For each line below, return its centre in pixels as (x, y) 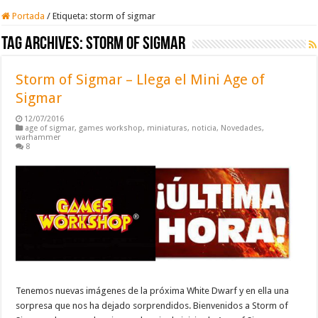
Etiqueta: (71, 16)
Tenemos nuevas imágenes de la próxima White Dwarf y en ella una (153, 291)
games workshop (111, 128)
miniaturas (168, 128)
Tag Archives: (44, 44)
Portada (28, 16)
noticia (204, 128)
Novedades (242, 128)
